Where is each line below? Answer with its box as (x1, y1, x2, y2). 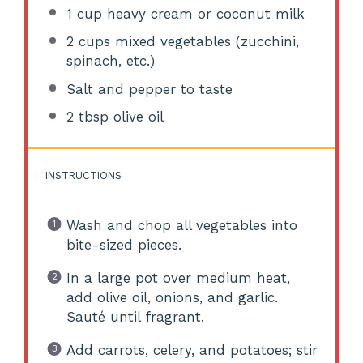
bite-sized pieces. (66, 236, 181, 253)
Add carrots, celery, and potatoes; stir (66, 341, 318, 358)
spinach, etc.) (66, 53, 155, 70)
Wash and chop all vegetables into (66, 216, 297, 233)
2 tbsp (66, 109, 109, 126)
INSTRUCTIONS (45, 169, 122, 182)
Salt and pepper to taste (66, 80, 233, 97)
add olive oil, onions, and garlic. (66, 288, 278, 305)
